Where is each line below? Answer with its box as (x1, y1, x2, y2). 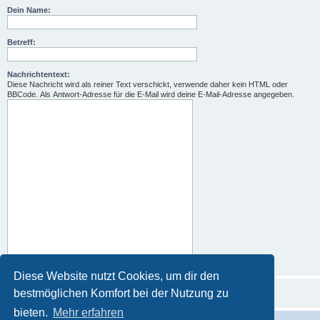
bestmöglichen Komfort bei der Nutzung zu (14, 286, 229, 299)
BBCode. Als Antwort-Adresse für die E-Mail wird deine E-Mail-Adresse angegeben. (7, 90, 294, 99)
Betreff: (7, 38, 36, 46)
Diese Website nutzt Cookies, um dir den (14, 269, 220, 282)
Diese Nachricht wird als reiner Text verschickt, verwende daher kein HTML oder (7, 80, 288, 89)
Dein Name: (7, 6, 51, 14)
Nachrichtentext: (7, 70, 70, 79)
